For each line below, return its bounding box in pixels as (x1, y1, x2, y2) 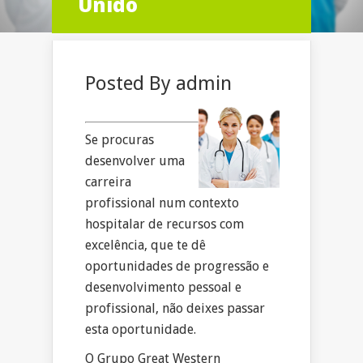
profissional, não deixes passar (85, 301, 265, 317)
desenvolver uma (85, 153, 185, 169)
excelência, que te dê (85, 237, 206, 254)
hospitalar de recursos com (85, 216, 244, 233)
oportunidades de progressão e (85, 258, 269, 275)
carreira (85, 174, 131, 190)
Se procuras (85, 132, 154, 148)
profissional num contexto (85, 195, 239, 211)
